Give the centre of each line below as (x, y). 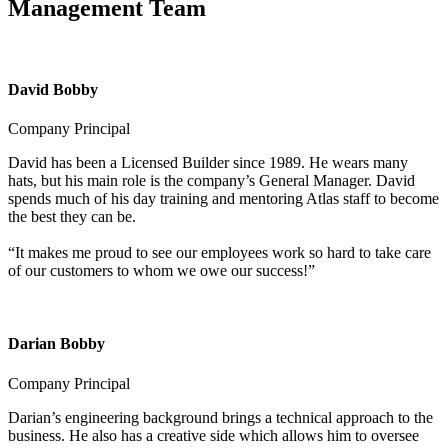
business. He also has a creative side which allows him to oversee (213, 435)
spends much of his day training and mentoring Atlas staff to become (223, 198)
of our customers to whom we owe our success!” (161, 270)
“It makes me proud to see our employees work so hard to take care (219, 252)
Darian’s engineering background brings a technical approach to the (220, 417)
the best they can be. (72, 216)
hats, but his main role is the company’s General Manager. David (211, 180)
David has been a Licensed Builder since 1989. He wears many (208, 162)
